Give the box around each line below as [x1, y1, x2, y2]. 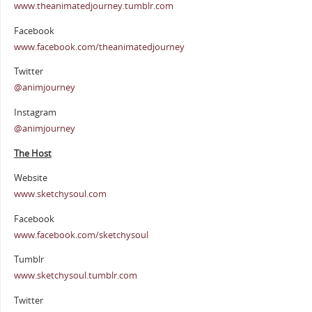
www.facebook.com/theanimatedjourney [13, 40, 185, 53]
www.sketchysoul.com [13, 188, 107, 201]
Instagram [13, 107, 56, 119]
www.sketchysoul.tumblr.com [13, 270, 137, 282]
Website [13, 172, 47, 185]
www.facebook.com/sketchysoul [13, 228, 148, 241]
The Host [13, 147, 52, 159]
